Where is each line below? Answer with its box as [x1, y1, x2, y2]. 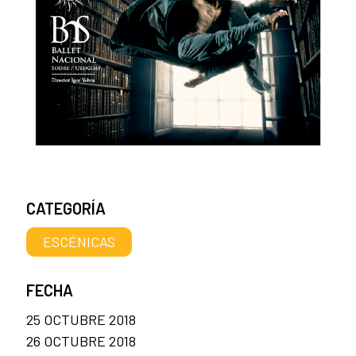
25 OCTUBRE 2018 [26, 311, 136, 329]
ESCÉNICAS [43, 233, 116, 251]
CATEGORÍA [26, 199, 106, 219]
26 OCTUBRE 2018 [26, 332, 136, 350]
